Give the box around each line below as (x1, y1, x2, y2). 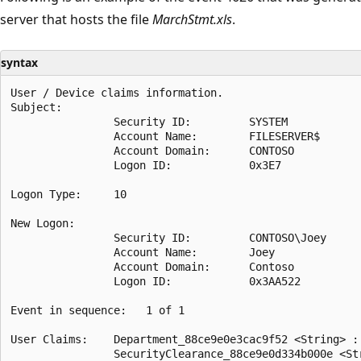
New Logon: (10, 216, 75, 230)
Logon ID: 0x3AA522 (10, 274, 301, 288)
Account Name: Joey (10, 245, 275, 259)
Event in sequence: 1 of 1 (10, 303, 185, 317)
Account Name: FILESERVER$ (10, 129, 320, 143)
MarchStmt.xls (152, 10, 232, 28)
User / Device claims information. (10, 85, 223, 99)
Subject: (10, 100, 62, 114)
